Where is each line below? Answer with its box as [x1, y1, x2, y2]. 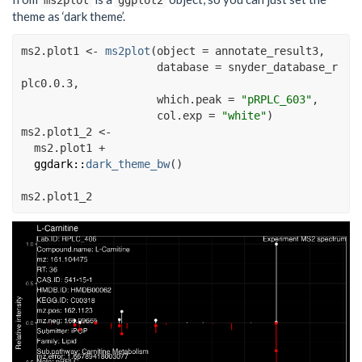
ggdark [34, 157, 73, 170]
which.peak [157, 92, 228, 106]
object [157, 44, 202, 57]
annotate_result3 [215, 44, 318, 57]
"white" [221, 108, 267, 122]
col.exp [157, 108, 208, 122]
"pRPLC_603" [241, 92, 312, 106]
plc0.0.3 [21, 76, 73, 90]
